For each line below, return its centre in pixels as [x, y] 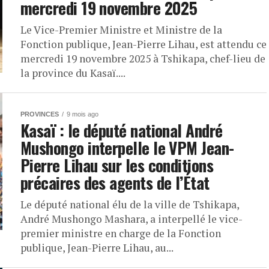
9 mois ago [83, 114]
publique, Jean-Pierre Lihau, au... [97, 248]
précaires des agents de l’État [115, 183]
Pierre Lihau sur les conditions [117, 165]
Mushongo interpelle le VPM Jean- [127, 148]
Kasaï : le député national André [122, 130]
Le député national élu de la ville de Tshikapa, [130, 204]
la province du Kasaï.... [73, 73]
